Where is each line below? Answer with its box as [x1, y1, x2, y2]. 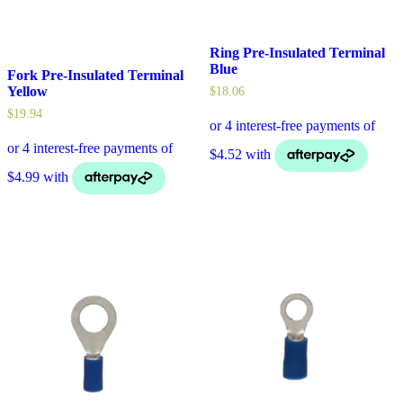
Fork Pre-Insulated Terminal [7, 67, 184, 83]
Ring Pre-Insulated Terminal [209, 45, 385, 61]
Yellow [7, 83, 48, 99]
